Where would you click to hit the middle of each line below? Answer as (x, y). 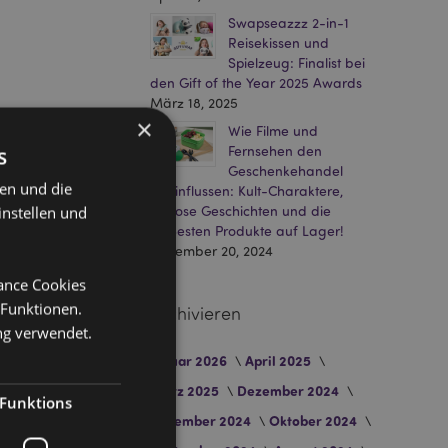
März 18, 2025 (194, 102)
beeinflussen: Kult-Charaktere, (246, 190)
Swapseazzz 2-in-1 (288, 22)
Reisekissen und (278, 42)
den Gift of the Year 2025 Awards (256, 82)
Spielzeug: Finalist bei (296, 62)
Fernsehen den (275, 150)
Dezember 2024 (289, 390)
